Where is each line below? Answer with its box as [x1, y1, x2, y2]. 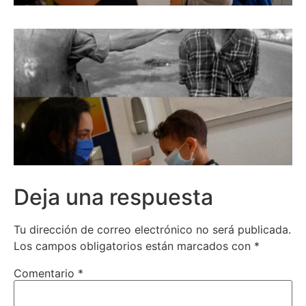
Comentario [14, 266, 78, 280]
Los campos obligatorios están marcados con [14, 238, 254, 253]
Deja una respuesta [14, 183, 213, 210]
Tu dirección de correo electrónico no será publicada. [14, 222, 291, 236]
